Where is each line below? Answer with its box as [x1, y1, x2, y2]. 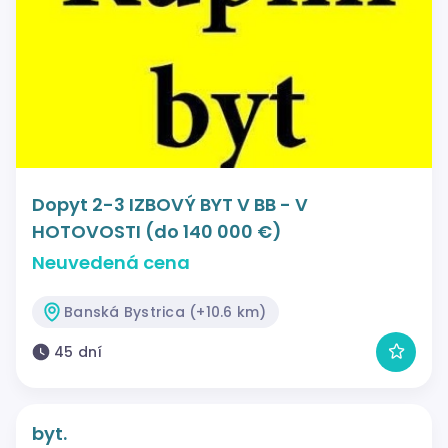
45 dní [54, 341, 103, 362]
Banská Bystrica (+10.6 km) [64, 301, 267, 322]
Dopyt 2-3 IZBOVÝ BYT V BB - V [32, 191, 308, 217]
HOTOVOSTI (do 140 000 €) [32, 218, 282, 244]
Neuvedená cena [32, 249, 190, 275]
